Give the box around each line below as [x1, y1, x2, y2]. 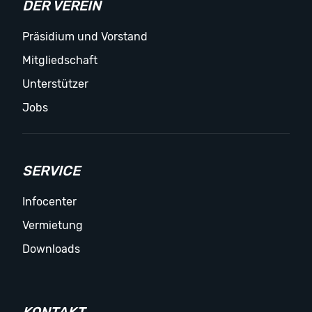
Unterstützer [22, 77, 88, 91]
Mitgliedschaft [22, 53, 97, 67]
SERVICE [22, 162, 80, 179]
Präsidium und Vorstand [22, 29, 148, 43]
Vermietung [22, 218, 83, 232]
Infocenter [22, 194, 77, 208]
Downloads [22, 242, 80, 256]
